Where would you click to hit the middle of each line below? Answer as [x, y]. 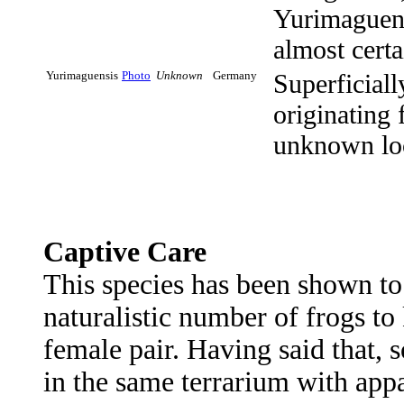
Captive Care [125, 252]
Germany [235, 76]
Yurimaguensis [82, 76]
